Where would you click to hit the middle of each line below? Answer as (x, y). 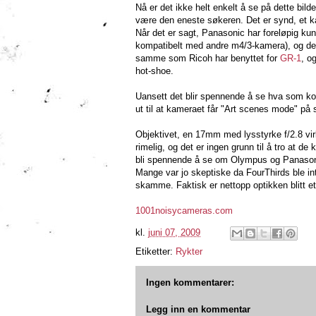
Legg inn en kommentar (198, 309)
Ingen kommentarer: (190, 282)
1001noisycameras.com (184, 211)
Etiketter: (156, 251)
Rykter (189, 251)
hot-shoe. (154, 71)
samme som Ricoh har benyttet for (208, 58)
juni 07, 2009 (174, 233)
